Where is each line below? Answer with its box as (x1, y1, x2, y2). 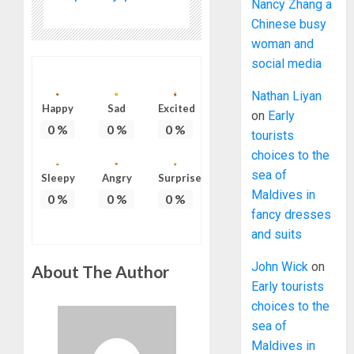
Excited (157, 101, 195, 115)
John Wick (251, 259, 309, 275)
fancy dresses (251, 207, 332, 223)
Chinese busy (251, 17, 327, 32)
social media (251, 56, 322, 72)
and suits (251, 227, 303, 243)
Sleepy (40, 171, 75, 185)
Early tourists (251, 279, 325, 295)
